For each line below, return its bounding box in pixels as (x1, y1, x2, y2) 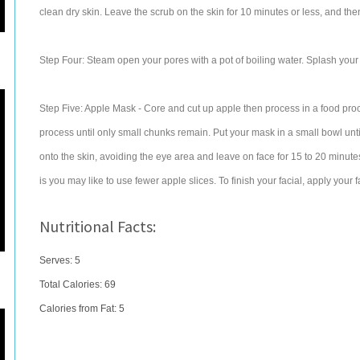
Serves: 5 (39, 255, 80, 266)
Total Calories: (39, 279, 104, 290)
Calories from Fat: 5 (39, 303, 125, 314)
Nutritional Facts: (39, 216, 156, 236)
